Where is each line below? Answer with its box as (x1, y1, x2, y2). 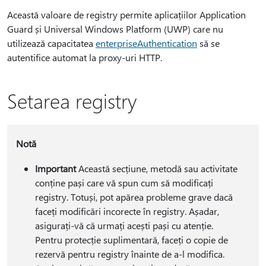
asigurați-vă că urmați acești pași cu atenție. (34, 219, 213, 232)
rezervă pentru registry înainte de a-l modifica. (34, 248, 224, 260)
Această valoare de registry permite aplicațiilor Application (7, 8, 246, 21)
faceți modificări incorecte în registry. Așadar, (34, 205, 219, 217)
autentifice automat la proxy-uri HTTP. (7, 51, 162, 64)
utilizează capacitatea (7, 37, 96, 49)
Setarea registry (7, 87, 137, 113)
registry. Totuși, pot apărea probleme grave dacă (34, 191, 233, 203)
